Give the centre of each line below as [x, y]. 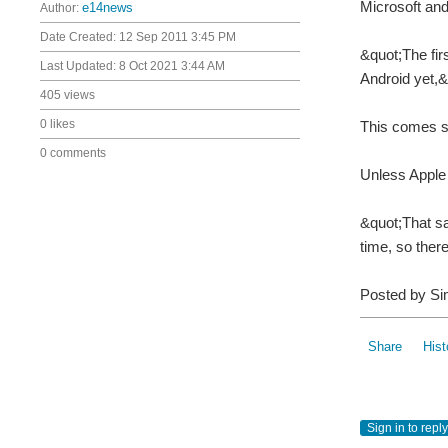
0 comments [73, 153]
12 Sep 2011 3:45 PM [177, 37]
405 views [67, 95]
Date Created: [79, 37]
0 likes [57, 124]
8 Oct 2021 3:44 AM [172, 66]
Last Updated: [79, 66]
